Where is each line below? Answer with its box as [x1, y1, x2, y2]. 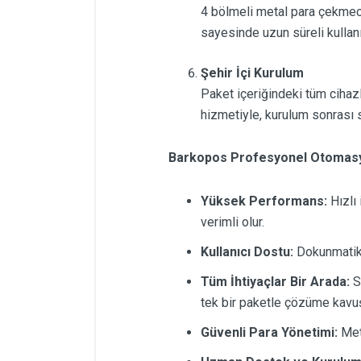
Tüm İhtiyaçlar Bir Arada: [201, 273, 350, 289]
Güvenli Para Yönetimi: [201, 325, 338, 341]
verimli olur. [201, 214, 264, 230]
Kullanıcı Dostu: [201, 243, 293, 259]
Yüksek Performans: [201, 193, 327, 209]
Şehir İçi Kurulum [201, 65, 304, 81]
